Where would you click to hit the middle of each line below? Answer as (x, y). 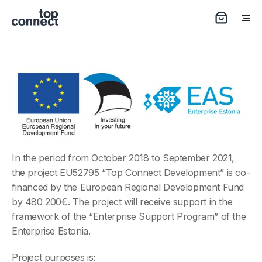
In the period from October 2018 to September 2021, (123, 158)
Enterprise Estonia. (51, 231)
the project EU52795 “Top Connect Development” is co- (131, 172)
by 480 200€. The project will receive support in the (122, 201)
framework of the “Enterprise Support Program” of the (129, 216)
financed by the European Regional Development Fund (128, 187)
